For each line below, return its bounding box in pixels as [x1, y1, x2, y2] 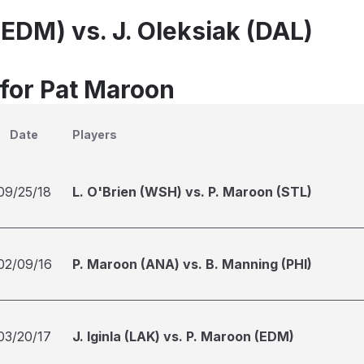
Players [72, 128, 117, 141]
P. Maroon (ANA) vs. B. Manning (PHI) [72, 256, 312, 272]
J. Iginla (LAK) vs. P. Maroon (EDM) [72, 328, 294, 344]
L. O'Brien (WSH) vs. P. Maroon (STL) [72, 184, 312, 200]
